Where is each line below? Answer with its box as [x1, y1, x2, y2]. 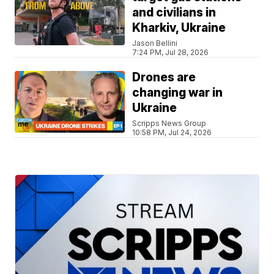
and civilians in [132, 5, 217, 20]
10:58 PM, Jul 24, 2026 [132, 127, 212, 137]
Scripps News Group [132, 118, 207, 128]
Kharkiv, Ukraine [132, 20, 226, 35]
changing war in [132, 85, 223, 100]
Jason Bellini [132, 38, 178, 48]
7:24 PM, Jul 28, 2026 [132, 47, 209, 57]
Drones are [132, 70, 196, 84]
